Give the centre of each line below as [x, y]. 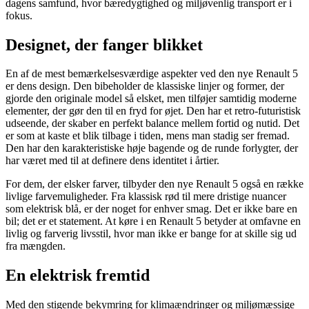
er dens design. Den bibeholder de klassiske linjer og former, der [145, 86]
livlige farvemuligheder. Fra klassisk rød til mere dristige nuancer [146, 197]
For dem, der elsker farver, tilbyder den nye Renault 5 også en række [154, 184]
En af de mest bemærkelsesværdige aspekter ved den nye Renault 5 [152, 74]
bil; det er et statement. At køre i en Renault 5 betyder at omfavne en [153, 221]
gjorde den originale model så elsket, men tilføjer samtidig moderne [151, 99]
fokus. [19, 15]
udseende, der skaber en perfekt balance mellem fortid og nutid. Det [152, 123]
